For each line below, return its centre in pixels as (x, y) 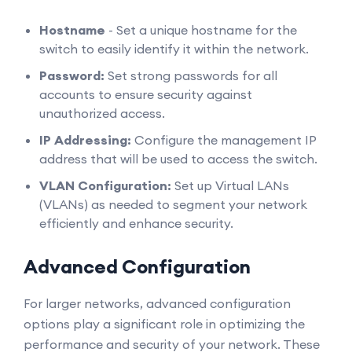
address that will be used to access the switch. (178, 159)
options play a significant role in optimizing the (164, 324)
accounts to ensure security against (146, 94)
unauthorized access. (102, 113)
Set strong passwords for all (191, 75)
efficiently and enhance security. (136, 223)
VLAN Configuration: (105, 185)
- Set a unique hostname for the (201, 30)
